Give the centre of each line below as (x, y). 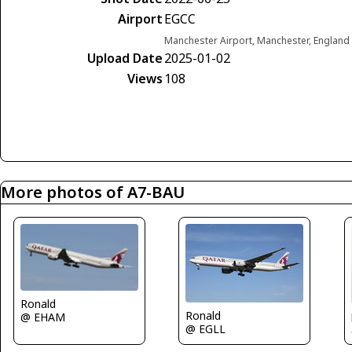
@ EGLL (206, 329)
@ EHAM (43, 317)
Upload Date (125, 59)
